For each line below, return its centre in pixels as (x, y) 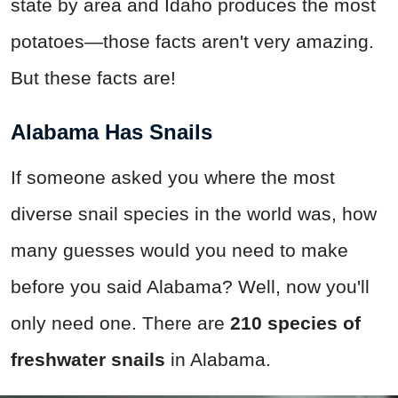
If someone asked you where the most (173, 177)
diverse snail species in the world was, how (194, 213)
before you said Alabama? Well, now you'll (190, 286)
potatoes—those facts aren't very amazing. (192, 41)
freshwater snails (88, 359)
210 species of (295, 322)
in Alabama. (218, 359)
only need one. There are (120, 322)
